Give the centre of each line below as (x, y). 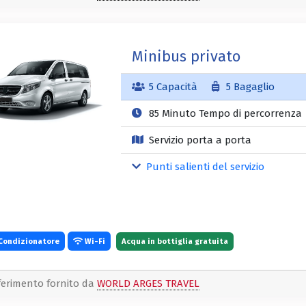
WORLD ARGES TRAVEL (148, 284)
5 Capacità (173, 87)
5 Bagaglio (249, 87)
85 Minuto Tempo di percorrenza (224, 114)
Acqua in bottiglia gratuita (175, 241)
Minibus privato (186, 57)
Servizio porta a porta (198, 140)
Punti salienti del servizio (204, 167)
